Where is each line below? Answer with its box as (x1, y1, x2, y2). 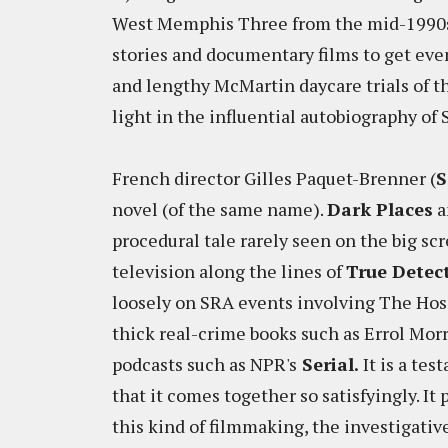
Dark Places (327, 197, 433, 221)
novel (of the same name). (112, 197, 327, 221)
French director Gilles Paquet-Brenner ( (112, 166, 436, 190)
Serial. (297, 352, 359, 376)
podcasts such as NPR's (112, 352, 297, 376)
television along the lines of (112, 259, 346, 283)
